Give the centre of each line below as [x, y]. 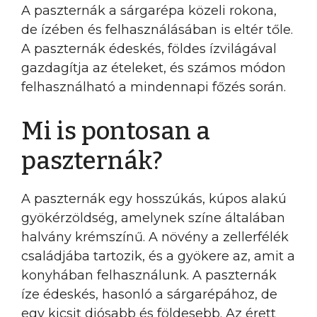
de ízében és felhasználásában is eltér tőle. [157, 30]
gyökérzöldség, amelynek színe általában [153, 218]
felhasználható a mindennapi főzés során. [154, 87]
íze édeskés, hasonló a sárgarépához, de [149, 294]
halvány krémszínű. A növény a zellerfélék [155, 237]
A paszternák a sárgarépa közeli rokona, [149, 11]
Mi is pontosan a [116, 131]
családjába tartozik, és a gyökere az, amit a [158, 256]
